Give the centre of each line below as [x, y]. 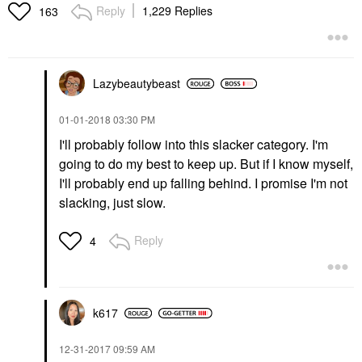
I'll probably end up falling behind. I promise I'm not [203, 183]
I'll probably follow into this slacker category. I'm [194, 144]
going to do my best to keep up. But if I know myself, [206, 164]
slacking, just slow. [112, 202]
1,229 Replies [177, 11]
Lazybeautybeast [137, 83]
